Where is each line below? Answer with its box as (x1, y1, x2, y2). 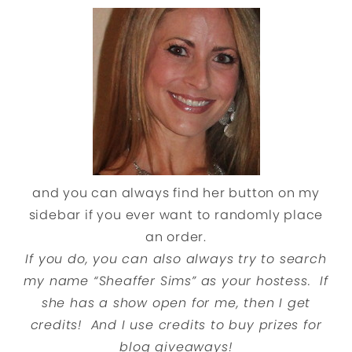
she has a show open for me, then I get (41, 294, 311, 313)
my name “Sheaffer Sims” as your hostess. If (24, 272, 328, 291)
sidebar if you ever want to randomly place (28, 206, 324, 225)
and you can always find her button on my (32, 184, 320, 203)
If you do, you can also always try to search (25, 250, 327, 269)
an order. (145, 228, 207, 247)
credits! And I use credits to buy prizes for (30, 316, 322, 335)
